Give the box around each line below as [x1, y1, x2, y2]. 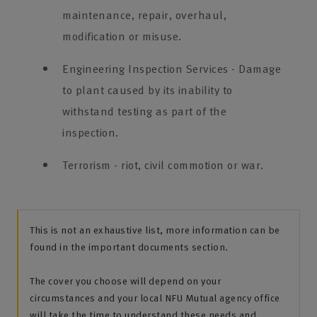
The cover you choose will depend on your [30, 273, 221, 288]
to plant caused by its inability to [62, 81, 233, 98]
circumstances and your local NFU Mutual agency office [30, 290, 280, 305]
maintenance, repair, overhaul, [62, 6, 226, 23]
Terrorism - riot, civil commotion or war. [62, 156, 264, 173]
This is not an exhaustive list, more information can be [30, 222, 280, 237]
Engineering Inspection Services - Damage [62, 60, 281, 77]
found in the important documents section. [30, 239, 229, 254]
